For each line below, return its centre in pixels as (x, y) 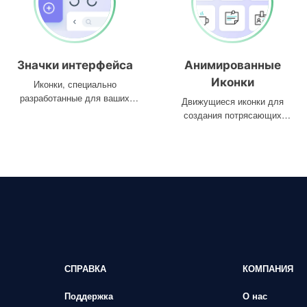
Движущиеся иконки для (232, 101)
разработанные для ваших (75, 98)
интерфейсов (75, 111)
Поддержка (88, 296)
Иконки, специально (75, 84)
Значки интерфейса (75, 65)
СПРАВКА (85, 268)
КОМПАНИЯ (268, 268)
